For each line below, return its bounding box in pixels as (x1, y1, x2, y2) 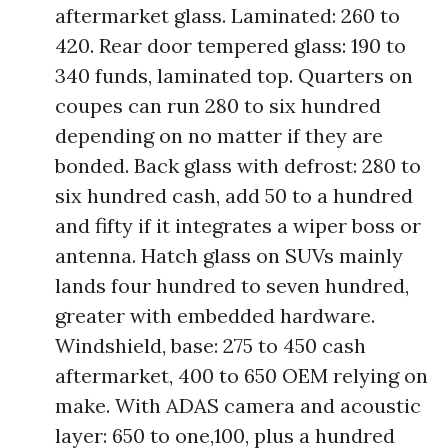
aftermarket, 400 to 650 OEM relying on (55, 363, 428, 388)
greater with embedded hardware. (55, 303, 375, 328)
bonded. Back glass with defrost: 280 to (55, 153, 421, 178)
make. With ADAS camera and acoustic (55, 393, 421, 418)
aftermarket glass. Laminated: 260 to (55, 3, 400, 28)
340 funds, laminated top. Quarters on (55, 63, 413, 88)
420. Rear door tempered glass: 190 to (55, 33, 406, 58)
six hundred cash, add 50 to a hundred (55, 183, 413, 208)
